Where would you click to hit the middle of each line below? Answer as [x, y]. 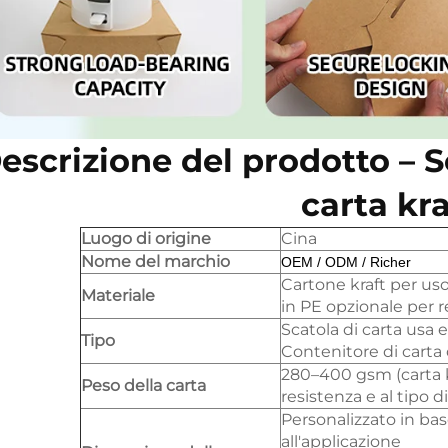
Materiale [118, 295]
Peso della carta [143, 385]
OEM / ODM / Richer [346, 262]
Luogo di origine [146, 238]
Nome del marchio [155, 261]
